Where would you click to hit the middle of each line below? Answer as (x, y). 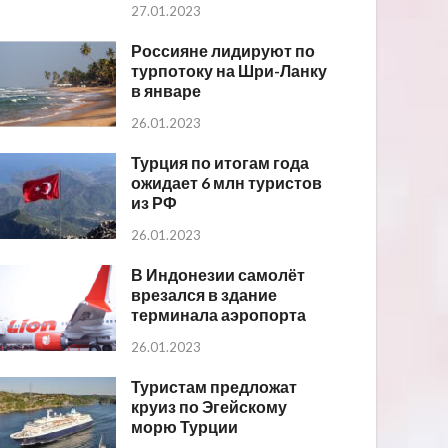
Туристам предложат (214, 387)
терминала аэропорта (219, 315)
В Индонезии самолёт (218, 275)
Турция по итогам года (220, 163)
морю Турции (185, 427)
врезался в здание (204, 295)
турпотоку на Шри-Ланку (229, 71)
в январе (166, 91)
